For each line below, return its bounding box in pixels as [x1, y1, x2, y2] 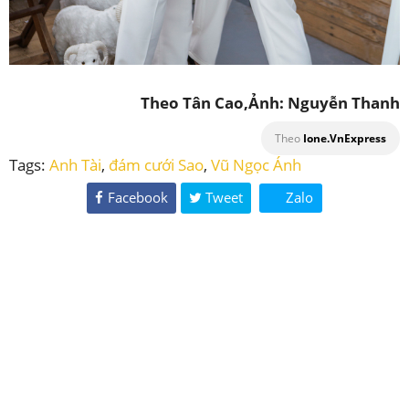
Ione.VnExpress [303, 131, 386, 147]
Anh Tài [49, 154, 101, 176]
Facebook [107, 188, 168, 207]
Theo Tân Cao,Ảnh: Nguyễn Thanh [141, 92, 400, 114]
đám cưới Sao [109, 154, 204, 176]
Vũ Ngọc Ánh [211, 154, 301, 176]
